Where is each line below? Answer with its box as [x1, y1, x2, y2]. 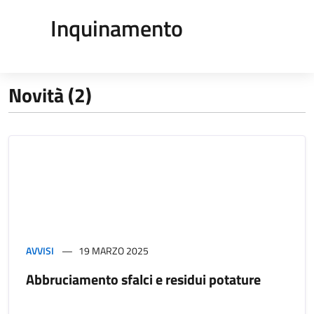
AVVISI [26, 243, 54, 258]
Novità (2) [8, 79, 92, 110]
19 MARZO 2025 [78, 243, 149, 258]
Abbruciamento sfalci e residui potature [26, 268, 261, 290]
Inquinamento [50, 11, 183, 45]
